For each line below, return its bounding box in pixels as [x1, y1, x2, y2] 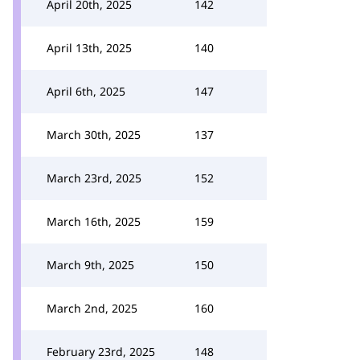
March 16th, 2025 [47, 214, 141, 229]
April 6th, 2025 [47, 84, 125, 99]
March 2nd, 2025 [47, 301, 137, 316]
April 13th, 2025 [47, 40, 132, 55]
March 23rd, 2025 [47, 170, 141, 186]
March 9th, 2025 [47, 257, 134, 272]
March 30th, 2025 [47, 127, 141, 142]
